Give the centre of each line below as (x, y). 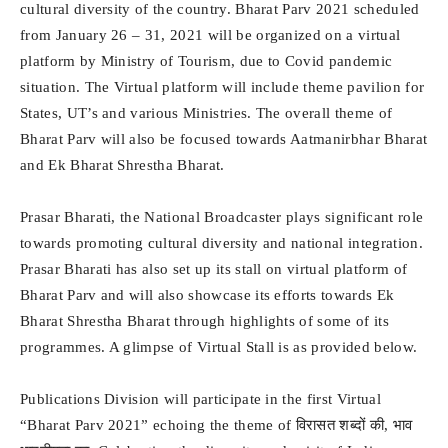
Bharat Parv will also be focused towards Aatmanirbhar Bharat (224, 139)
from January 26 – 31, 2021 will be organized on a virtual (210, 35)
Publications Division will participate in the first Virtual (200, 399)
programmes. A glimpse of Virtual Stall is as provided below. (219, 347)
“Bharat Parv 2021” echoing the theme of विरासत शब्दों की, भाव (216, 425)
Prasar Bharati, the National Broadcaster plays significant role (222, 217)
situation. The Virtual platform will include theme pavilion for (222, 87)
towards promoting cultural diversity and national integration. (221, 243)
